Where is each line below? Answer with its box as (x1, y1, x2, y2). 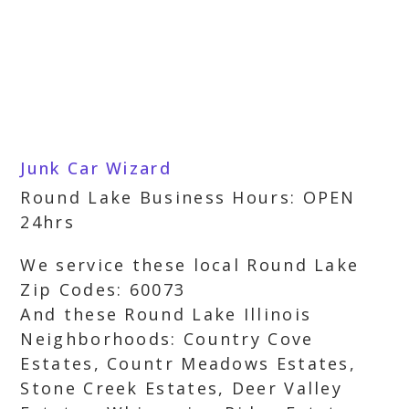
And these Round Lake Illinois (20, 303, 312, 325)
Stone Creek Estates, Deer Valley (20, 377, 343, 399)
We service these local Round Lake (20, 254, 360, 276)
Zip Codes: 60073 (20, 278, 186, 300)
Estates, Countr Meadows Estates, (20, 352, 357, 374)
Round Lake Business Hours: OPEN (20, 186, 356, 208)
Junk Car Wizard (20, 157, 172, 179)
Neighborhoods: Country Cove (20, 328, 314, 350)
